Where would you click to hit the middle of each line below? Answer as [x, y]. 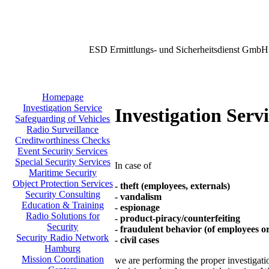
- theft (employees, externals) [172, 186]
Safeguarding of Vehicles [63, 119]
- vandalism [138, 196]
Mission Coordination [63, 259]
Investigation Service [63, 108]
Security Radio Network [63, 237]
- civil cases [137, 240]
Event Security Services [63, 151]
